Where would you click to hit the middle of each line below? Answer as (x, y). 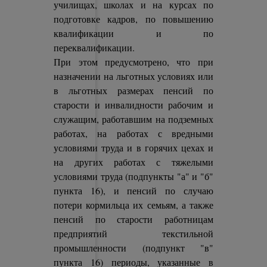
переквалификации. (94, 47)
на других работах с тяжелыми (133, 162)
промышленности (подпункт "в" (133, 248)
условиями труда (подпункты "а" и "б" (133, 176)
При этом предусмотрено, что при (133, 62)
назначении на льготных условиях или (133, 76)
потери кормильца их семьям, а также (133, 205)
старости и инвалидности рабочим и (133, 105)
